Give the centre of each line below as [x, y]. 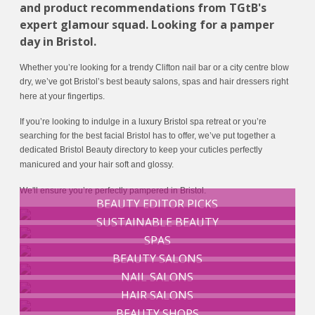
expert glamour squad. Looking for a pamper [147, 25]
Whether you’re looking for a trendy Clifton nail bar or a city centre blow [155, 68]
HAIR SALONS [157, 296]
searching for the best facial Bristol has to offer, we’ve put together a [148, 136]
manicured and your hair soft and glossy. [97, 165]
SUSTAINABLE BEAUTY [157, 223]
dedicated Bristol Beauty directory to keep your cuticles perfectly [141, 150]
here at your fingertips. [64, 97]
